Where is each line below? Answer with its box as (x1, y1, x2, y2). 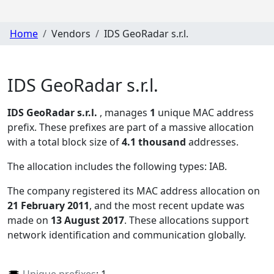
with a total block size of (7, 135, 122, 149)
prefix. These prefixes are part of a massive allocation (7, 120, 254, 135)
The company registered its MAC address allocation (7, 184, 248, 198)
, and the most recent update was (89, 199, 245, 213)
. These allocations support (124, 213, 249, 228)
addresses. (186, 135, 239, 149)
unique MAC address (155, 106, 254, 120)
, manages (100, 106, 150, 120)
